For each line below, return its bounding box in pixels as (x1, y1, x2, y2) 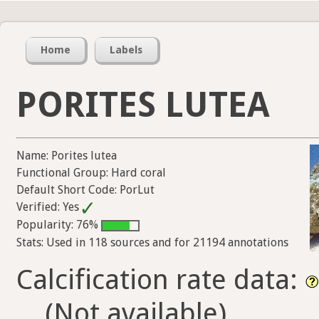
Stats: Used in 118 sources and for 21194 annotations (16, 235, 288, 249)
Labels (110, 44, 143, 56)
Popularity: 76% (16, 217, 101, 231)
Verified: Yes (16, 200, 82, 214)
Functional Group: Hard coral (16, 166, 166, 180)
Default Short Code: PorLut (16, 183, 155, 197)
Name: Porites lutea (16, 149, 117, 163)
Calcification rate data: (16, 263, 305, 296)
